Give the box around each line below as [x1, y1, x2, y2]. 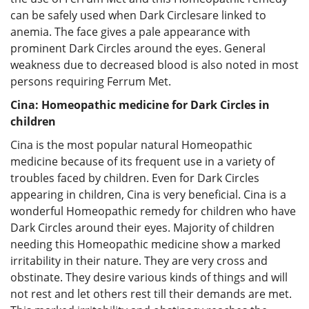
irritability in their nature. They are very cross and [10, 252, 268, 268]
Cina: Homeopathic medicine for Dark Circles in [10, 97, 270, 112]
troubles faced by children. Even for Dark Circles [10, 170, 259, 186]
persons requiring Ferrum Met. [10, 73, 171, 89]
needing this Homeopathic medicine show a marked [10, 236, 281, 252]
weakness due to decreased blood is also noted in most [10, 57, 299, 72]
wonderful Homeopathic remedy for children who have [10, 203, 296, 219]
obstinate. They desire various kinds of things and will [10, 269, 288, 285]
